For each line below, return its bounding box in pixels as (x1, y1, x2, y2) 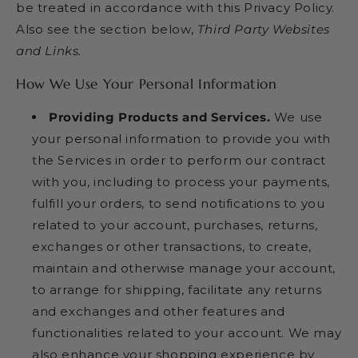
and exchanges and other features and (32, 303, 285, 319)
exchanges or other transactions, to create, (32, 238, 312, 254)
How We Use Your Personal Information (16, 74, 277, 93)
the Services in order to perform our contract (32, 152, 327, 168)
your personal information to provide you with (32, 130, 332, 146)
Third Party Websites (197, 21, 330, 37)
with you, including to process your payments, (32, 173, 331, 189)
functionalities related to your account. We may (32, 324, 342, 340)
